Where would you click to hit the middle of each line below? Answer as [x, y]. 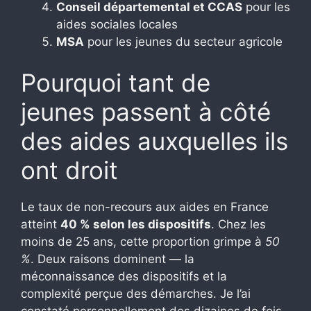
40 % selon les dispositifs [136, 225]
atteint [41, 225]
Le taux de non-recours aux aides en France [145, 207]
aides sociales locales [117, 24]
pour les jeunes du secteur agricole [183, 41]
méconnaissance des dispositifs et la [124, 277]
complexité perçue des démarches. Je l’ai [136, 294]
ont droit [69, 170]
